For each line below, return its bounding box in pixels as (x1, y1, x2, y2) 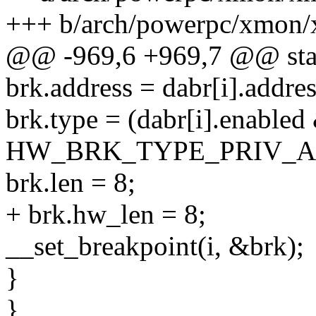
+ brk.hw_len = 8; (6, 199, 206, 230)
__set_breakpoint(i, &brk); (6, 231, 304, 262)
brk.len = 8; (6, 167, 135, 198)
